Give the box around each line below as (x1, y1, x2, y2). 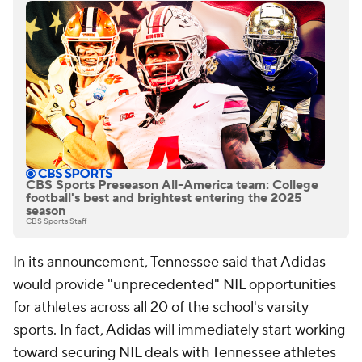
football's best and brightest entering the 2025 (26, 190, 302, 207)
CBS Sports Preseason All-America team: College (26, 177, 318, 194)
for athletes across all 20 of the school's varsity (13, 298, 309, 318)
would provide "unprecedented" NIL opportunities (13, 276, 336, 295)
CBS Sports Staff (26, 216, 86, 227)
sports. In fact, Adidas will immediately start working (13, 321, 345, 340)
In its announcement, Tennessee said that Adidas (13, 253, 326, 272)
